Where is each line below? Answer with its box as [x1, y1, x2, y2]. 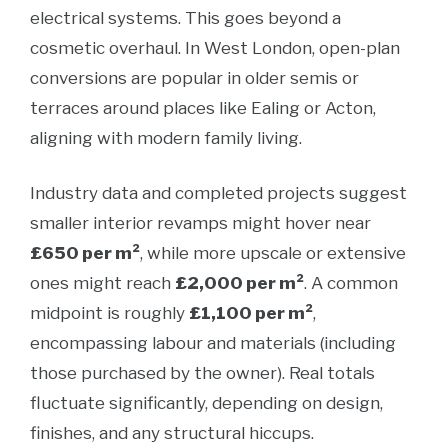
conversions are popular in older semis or [30, 68, 359, 88]
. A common [304, 273, 398, 293]
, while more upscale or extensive [140, 243, 406, 263]
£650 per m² [30, 243, 140, 263]
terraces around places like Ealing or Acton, [30, 98, 376, 118]
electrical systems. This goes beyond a [30, 8, 341, 28]
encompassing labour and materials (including [30, 333, 396, 353]
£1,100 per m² [189, 303, 313, 323]
